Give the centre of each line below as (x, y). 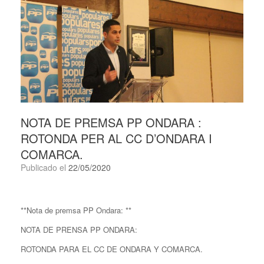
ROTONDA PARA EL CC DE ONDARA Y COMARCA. (112, 249)
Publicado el (47, 168)
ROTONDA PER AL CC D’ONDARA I (116, 138)
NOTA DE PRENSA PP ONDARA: (79, 230)
